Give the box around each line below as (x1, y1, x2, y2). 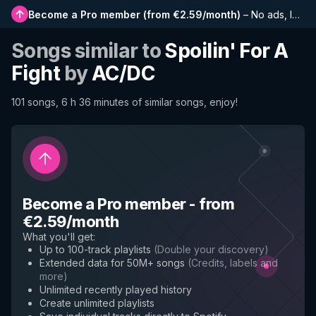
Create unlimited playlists (39, 297, 154, 309)
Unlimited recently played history (39, 284, 192, 296)
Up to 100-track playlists (39, 243, 151, 255)
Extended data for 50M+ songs (39, 257, 185, 269)
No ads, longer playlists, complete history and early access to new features (251, 8, 292, 20)
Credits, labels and (191, 257, 278, 269)
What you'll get (23, 231, 93, 243)
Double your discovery (157, 243, 265, 255)
